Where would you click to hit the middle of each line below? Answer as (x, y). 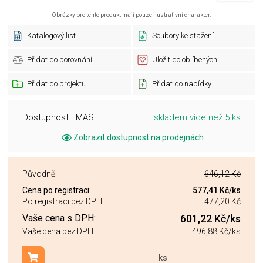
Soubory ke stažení (183, 36)
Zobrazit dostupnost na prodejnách (138, 137)
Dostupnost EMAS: (59, 117)
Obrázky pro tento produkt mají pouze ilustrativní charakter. (131, 15)
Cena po (38, 190)
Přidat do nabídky (181, 84)
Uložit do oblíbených (184, 60)
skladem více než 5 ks (197, 117)
